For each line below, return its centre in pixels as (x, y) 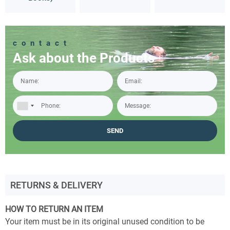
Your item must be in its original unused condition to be (105, 222)
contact (42, 43)
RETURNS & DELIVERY (56, 185)
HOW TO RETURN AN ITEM (54, 209)
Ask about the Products (84, 58)
